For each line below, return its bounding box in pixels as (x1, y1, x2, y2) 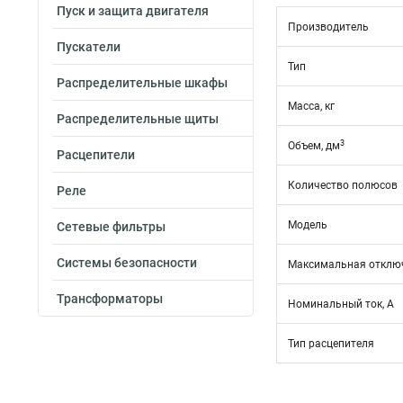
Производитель (288, 21, 369, 33)
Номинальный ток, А (288, 298, 394, 310)
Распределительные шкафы (57, 76, 228, 90)
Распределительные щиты (57, 112, 219, 126)
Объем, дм (288, 139, 340, 152)
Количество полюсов (288, 179, 398, 192)
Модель (288, 219, 327, 231)
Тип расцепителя (288, 337, 374, 350)
